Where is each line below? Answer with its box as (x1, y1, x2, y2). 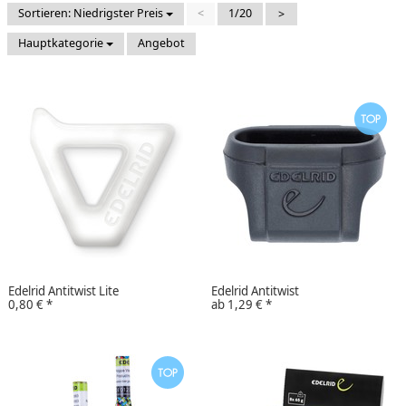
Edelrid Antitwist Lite (8, 282, 119, 299)
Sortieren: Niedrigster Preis (18, 5, 166, 21)
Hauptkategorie (18, 34, 106, 51)
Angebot (138, 34, 185, 51)
